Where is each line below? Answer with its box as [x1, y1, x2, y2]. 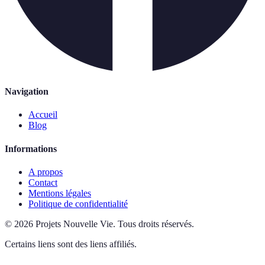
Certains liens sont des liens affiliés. [5, 238, 137, 249]
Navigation [5, 86, 49, 97]
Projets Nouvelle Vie [35, 218, 113, 229]
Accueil [28, 109, 57, 120]
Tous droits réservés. [118, 218, 194, 229]
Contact [28, 177, 57, 188]
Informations [5, 143, 57, 154]
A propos [28, 166, 63, 177]
